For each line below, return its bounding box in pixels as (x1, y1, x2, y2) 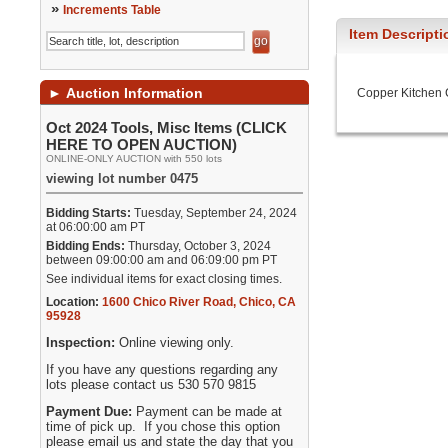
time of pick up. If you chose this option (46, 419, 281, 434)
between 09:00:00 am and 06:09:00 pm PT (46, 253, 278, 267)
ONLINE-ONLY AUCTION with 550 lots (46, 153, 223, 164)
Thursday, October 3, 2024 (125, 239, 272, 253)
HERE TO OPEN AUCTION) (46, 136, 238, 153)
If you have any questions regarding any (46, 362, 279, 377)
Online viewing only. (119, 335, 235, 350)
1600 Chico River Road (102, 295, 234, 309)
